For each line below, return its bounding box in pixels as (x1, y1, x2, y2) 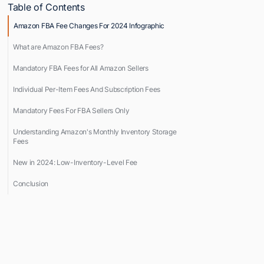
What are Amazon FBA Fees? (12, 42, 104, 52)
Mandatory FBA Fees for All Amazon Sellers (12, 64, 148, 73)
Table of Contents (7, 1, 85, 14)
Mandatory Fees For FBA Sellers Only (12, 106, 130, 115)
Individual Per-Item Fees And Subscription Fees (12, 85, 161, 94)
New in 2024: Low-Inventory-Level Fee (12, 158, 138, 167)
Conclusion (12, 179, 48, 189)
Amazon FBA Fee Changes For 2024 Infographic (13, 21, 165, 31)
